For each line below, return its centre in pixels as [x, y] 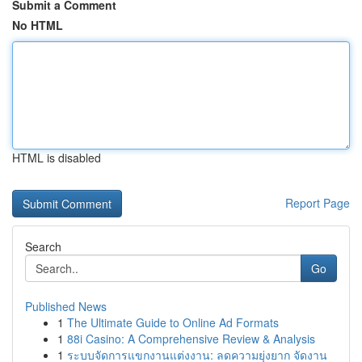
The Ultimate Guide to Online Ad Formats [173, 322]
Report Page [318, 203]
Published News [66, 306]
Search [43, 246]
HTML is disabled [57, 158]
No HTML [38, 25]
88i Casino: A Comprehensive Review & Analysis [191, 339]
